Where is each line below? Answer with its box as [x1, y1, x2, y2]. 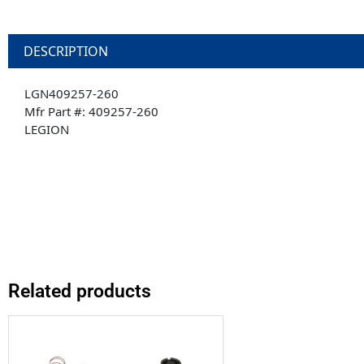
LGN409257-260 [24, 85, 119, 102]
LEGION [24, 121, 69, 138]
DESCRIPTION [24, 42, 109, 61]
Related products [8, 280, 151, 302]
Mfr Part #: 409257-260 [24, 103, 158, 120]
